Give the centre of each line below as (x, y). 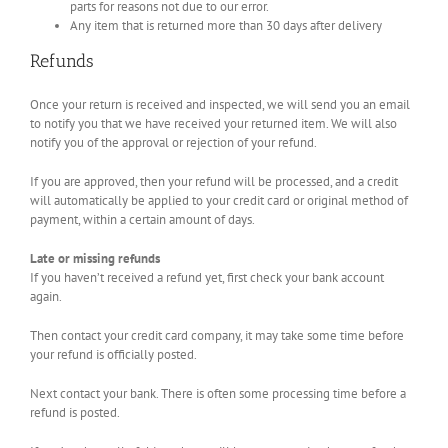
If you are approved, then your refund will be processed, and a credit (214, 181)
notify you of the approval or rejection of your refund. (173, 142)
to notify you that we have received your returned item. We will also (213, 123)
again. (46, 296)
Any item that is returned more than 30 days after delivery (226, 25)
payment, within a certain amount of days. (142, 219)
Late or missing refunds (95, 258)
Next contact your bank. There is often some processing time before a (218, 393)
